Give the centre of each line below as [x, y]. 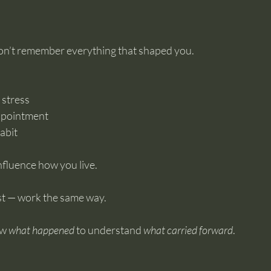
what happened [41, 230]
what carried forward [188, 230]
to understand [109, 230]
